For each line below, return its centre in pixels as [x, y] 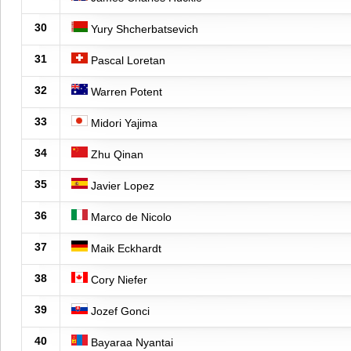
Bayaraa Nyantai [130, 342]
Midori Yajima [123, 123]
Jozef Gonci [119, 311]
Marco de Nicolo [130, 217]
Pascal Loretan [127, 60]
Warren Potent [125, 91]
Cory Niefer [118, 279]
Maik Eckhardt [125, 248]
